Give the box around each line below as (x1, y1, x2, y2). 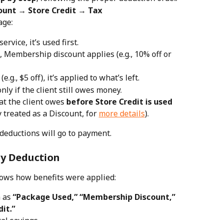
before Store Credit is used (66, 96, 172, 108)
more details (99, 108, 145, 119)
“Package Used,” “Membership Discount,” (13, 192, 177, 203)
